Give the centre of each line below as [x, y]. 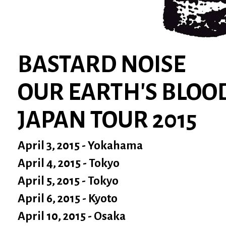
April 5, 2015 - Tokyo [68, 181]
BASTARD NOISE [102, 65]
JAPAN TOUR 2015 [107, 120]
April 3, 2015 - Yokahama [80, 146]
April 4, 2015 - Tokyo [69, 163]
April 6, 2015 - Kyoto [68, 199]
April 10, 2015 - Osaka [72, 216]
